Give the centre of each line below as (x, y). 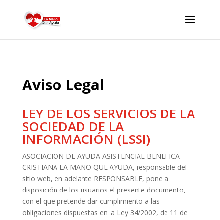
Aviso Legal (63, 85)
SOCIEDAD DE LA (73, 126)
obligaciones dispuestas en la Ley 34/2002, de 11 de (105, 212)
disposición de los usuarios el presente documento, (104, 190)
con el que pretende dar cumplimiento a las (91, 201)
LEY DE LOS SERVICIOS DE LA (108, 113)
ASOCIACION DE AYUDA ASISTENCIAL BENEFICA (101, 156)
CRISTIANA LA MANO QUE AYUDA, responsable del (104, 167)
